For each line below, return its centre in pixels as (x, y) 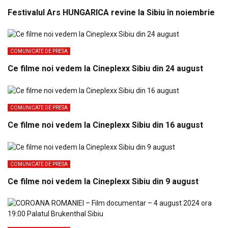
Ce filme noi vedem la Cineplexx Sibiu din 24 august (105, 69)
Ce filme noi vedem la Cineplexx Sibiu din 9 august (103, 181)
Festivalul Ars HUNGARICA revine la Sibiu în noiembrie (111, 12)
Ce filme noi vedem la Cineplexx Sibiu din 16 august (105, 125)
